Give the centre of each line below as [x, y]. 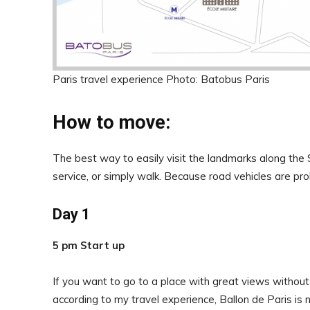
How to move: [111, 122]
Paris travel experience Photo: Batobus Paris [161, 79]
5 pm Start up [89, 245]
